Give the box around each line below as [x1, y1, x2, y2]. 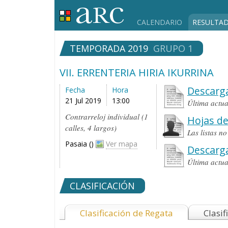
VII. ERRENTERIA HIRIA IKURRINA [60, 66, 214, 79]
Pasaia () [65, 139, 96, 149]
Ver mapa [106, 139, 137, 149]
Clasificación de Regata [80, 207, 173, 219]
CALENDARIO [137, 17, 182, 27]
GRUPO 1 [151, 42, 193, 54]
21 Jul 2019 [65, 96, 101, 105]
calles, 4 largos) [65, 123, 117, 133]
